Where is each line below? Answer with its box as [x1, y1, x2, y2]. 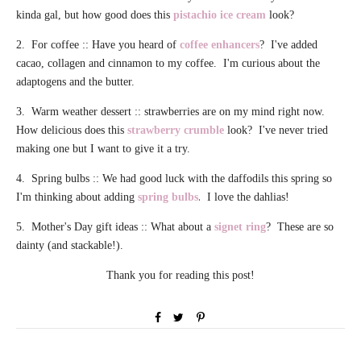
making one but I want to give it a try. [16, 142, 190, 155]
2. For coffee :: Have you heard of [16, 38, 176, 51]
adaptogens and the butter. [16, 75, 135, 88]
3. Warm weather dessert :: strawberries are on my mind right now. [16, 105, 328, 118]
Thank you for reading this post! [106, 268, 255, 281]
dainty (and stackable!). [16, 239, 130, 251]
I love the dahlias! [207, 190, 289, 203]
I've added [271, 38, 317, 51]
